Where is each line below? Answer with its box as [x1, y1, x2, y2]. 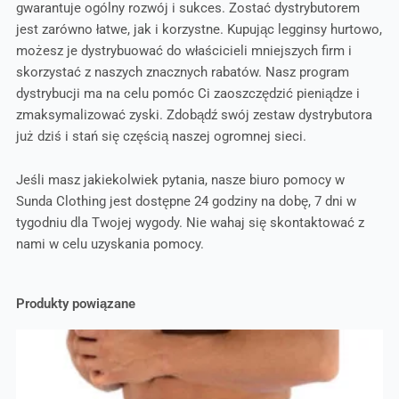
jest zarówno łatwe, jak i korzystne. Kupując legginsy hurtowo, [15, 20, 382, 37]
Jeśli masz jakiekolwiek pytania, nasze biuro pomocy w [15, 172, 345, 189]
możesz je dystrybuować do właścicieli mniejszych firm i [15, 42, 352, 59]
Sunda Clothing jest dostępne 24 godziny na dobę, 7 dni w [15, 193, 356, 210]
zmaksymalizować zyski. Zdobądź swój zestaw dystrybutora [15, 106, 372, 123]
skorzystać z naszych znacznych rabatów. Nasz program [15, 63, 349, 80]
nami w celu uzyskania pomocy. [15, 236, 204, 253]
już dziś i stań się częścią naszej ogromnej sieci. [15, 127, 306, 144]
